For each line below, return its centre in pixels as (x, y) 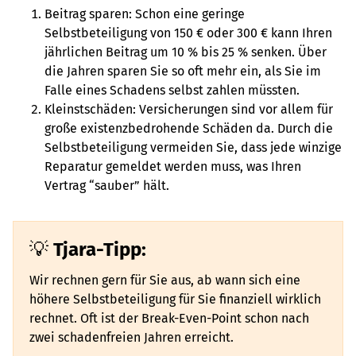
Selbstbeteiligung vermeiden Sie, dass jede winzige (193, 147)
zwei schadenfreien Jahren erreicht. (133, 337)
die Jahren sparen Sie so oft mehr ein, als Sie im (183, 71)
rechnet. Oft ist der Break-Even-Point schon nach (169, 318)
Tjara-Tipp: (100, 250)
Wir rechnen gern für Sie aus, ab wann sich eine (165, 280)
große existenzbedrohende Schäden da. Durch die (189, 128)
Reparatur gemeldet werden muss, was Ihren (173, 166)
